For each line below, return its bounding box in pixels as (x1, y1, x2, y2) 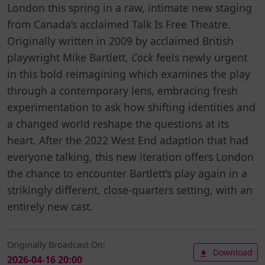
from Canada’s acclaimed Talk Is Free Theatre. (7, 17, 231, 31)
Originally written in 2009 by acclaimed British (7, 33, 234, 48)
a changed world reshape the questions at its (7, 116, 229, 131)
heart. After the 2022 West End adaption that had (7, 132, 248, 147)
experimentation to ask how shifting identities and (7, 99, 256, 114)
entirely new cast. (7, 199, 96, 214)
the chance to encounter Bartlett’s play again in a (7, 166, 247, 180)
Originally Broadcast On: (7, 238, 105, 250)
